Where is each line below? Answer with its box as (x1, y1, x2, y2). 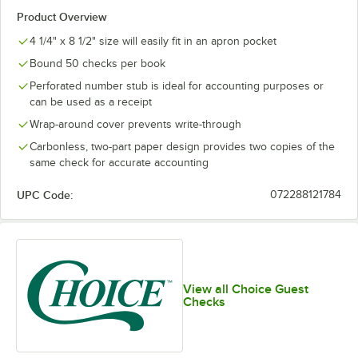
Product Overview (17, 10, 107, 23)
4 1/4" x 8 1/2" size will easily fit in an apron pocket (30, 35, 276, 47)
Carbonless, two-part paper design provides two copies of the (30, 141, 335, 153)
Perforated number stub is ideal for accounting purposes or (30, 80, 324, 92)
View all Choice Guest (182, 281, 308, 296)
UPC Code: (17, 189, 73, 201)
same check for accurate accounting (30, 157, 209, 169)
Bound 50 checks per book (30, 58, 165, 70)
